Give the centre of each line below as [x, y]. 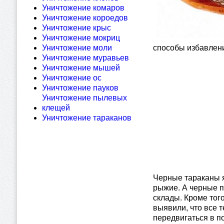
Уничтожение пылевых [84, 98]
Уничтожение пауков [80, 88]
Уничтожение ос [72, 78]
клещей [56, 108]
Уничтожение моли [77, 48]
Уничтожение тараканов [87, 118]
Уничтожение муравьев [85, 58]
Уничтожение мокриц [81, 38]
